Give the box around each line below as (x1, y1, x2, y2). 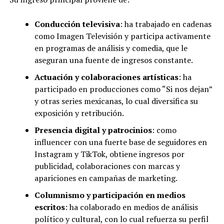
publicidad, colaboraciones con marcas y (34, 160, 180, 172)
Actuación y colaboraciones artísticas (34, 71, 178, 83)
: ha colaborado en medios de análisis (64, 201, 198, 213)
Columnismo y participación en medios (34, 189, 185, 201)
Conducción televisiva (34, 18, 120, 30)
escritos (34, 201, 65, 213)
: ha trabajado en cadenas (119, 18, 211, 30)
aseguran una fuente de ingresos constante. (34, 54, 193, 66)
